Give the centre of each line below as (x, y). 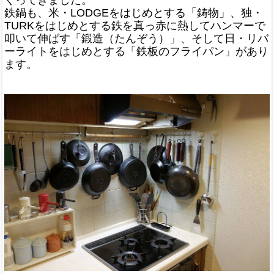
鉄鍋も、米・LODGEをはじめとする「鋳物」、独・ (134, 13)
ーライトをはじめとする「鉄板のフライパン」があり (136, 51)
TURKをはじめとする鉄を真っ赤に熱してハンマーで (135, 25)
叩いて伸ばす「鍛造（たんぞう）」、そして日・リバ (136, 38)
